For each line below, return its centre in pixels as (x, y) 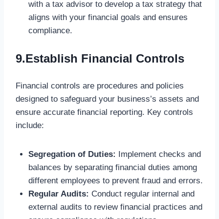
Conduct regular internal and (142, 194)
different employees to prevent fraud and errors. (115, 180)
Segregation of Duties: (72, 154)
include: (30, 125)
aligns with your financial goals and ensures (108, 18)
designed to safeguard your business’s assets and (107, 99)
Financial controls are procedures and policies (100, 86)
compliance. (50, 31)
